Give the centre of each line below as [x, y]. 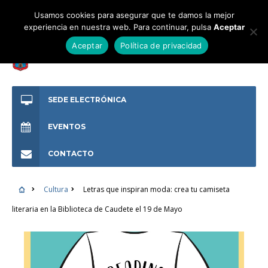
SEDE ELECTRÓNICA [87, 100]
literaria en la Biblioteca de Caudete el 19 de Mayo [97, 209]
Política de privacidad [161, 45]
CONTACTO [71, 153]
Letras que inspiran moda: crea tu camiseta [156, 189]
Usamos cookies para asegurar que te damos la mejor [134, 15]
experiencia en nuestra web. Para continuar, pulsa [118, 27]
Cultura [56, 189]
